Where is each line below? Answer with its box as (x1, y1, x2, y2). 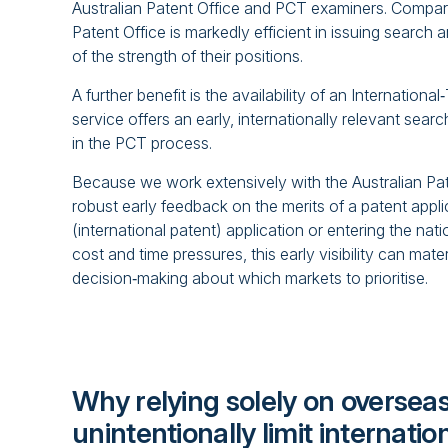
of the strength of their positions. (72, 46, 303, 67)
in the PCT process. (72, 133, 212, 154)
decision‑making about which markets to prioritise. (72, 267, 428, 288)
